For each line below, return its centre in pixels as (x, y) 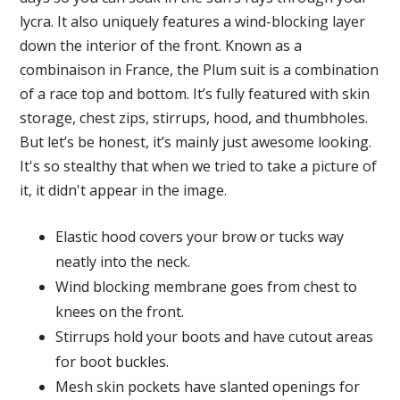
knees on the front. (120, 312)
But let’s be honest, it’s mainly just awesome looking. (196, 142)
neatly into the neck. (123, 262)
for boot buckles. (112, 362)
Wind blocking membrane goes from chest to (207, 287)
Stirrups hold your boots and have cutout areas (215, 337)
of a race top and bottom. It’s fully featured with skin (195, 94)
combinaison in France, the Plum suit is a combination (200, 70)
